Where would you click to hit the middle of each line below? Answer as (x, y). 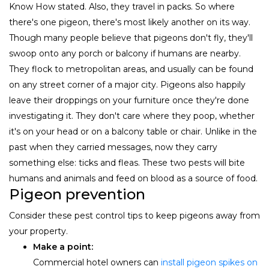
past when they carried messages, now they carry (113, 147)
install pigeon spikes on (208, 262)
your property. (38, 231)
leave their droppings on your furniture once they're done (129, 100)
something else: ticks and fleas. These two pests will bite (127, 162)
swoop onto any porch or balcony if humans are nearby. (125, 53)
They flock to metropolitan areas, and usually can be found (131, 69)
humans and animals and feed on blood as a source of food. (133, 178)
